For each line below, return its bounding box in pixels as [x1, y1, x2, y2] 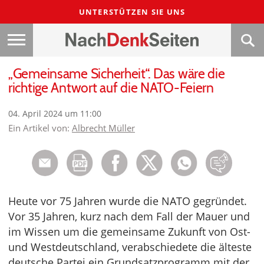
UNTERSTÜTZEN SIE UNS [78, 6, 186, 17]
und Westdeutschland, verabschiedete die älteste [8, 240, 252, 255]
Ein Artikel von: [8, 122, 72, 134]
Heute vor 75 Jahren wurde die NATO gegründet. [8, 194, 247, 209]
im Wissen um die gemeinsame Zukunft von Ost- [8, 225, 250, 239]
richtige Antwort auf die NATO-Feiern [8, 80, 214, 97]
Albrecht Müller [72, 122, 135, 134]
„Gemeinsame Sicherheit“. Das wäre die [8, 65, 225, 82]
